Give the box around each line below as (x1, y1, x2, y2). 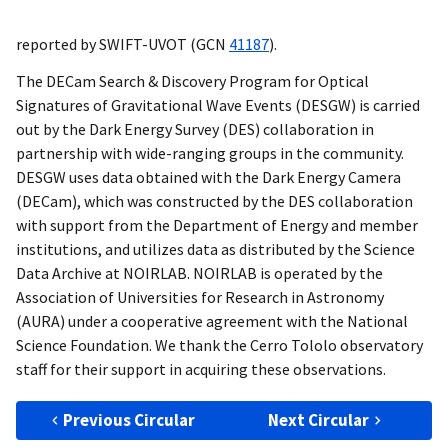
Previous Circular (63, 409, 196, 432)
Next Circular (268, 409, 370, 432)
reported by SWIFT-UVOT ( (16, 34, 196, 55)
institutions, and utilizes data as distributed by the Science (16, 239, 415, 260)
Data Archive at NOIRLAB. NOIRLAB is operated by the (16, 263, 383, 284)
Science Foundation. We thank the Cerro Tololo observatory (16, 335, 423, 356)
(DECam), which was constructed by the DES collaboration (16, 191, 413, 212)
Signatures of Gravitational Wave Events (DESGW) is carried (16, 95, 420, 116)
